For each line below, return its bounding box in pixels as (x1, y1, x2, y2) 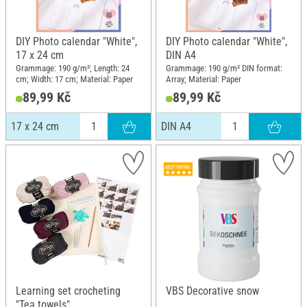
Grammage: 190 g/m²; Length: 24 (16, 63, 130, 74)
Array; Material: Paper (166, 74, 241, 85)
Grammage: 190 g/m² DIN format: (166, 63, 282, 74)
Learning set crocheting (16, 284, 121, 298)
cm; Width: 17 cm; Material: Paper (16, 74, 133, 85)
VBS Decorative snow (166, 284, 259, 298)
